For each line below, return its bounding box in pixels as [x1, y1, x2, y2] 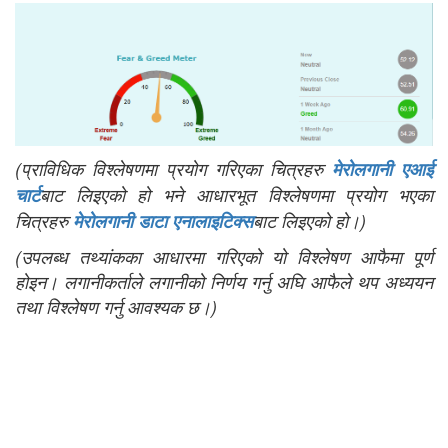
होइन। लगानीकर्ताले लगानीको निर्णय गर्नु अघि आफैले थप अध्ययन [15, 268, 433, 294]
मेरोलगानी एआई [332, 155, 433, 182]
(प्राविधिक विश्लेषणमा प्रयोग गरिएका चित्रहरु [15, 155, 332, 181]
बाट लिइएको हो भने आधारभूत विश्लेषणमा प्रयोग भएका [40, 181, 433, 207]
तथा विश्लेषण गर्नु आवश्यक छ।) [15, 293, 217, 319]
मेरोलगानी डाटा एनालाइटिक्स [73, 207, 253, 234]
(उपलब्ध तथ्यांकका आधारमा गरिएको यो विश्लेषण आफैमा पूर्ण [15, 243, 433, 269]
